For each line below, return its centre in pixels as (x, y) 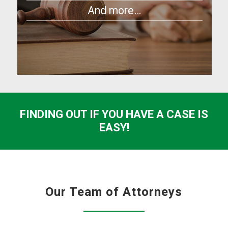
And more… (115, 11)
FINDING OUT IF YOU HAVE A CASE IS (114, 115)
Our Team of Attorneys (114, 192)
